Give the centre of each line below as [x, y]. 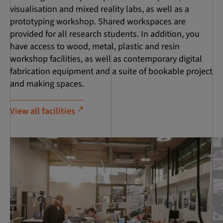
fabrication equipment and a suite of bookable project [111, 71]
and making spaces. [47, 84]
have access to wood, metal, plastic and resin [95, 46]
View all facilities [43, 111]
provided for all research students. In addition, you [105, 34]
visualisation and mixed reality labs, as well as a [100, 9]
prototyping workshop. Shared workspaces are [98, 21]
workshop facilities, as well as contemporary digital [106, 59]
